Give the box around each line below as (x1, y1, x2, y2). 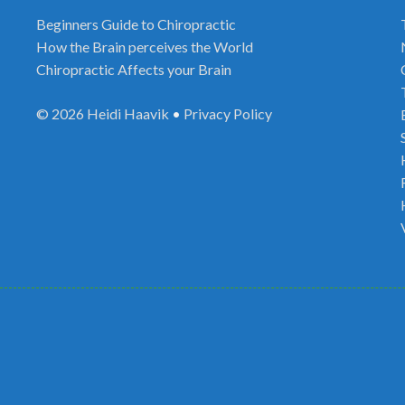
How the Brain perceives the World (36, 38, 253, 55)
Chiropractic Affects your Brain (36, 61, 231, 78)
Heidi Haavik (87, 105, 169, 122)
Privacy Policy (184, 105, 272, 122)
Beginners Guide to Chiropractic (36, 15, 236, 33)
